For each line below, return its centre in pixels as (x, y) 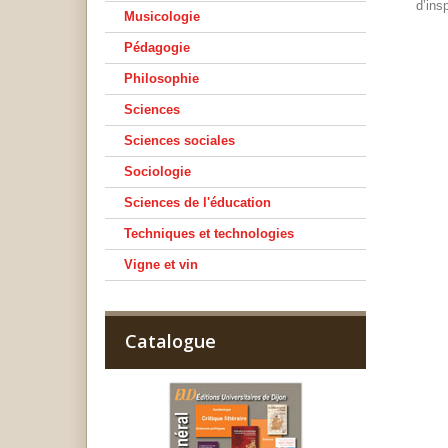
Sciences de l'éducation (197, 202)
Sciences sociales (179, 140)
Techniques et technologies (209, 233)
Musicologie (162, 16)
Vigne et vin (161, 264)
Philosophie (161, 78)
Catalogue (170, 341)
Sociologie (157, 171)
